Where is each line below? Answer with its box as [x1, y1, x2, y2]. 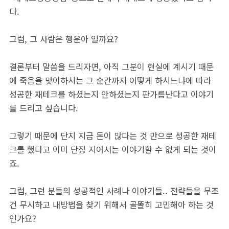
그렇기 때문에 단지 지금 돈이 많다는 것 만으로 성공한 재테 [9, 129, 216, 142]
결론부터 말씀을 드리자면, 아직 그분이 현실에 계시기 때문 [9, 60, 214, 73]
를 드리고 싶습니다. [9, 102, 78, 114]
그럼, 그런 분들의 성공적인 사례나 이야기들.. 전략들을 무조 [9, 185, 219, 197]
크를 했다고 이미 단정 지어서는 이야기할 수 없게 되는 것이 [9, 143, 216, 155]
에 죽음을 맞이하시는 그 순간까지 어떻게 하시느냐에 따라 [9, 74, 211, 86]
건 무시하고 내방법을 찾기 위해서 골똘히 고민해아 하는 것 [9, 198, 214, 211]
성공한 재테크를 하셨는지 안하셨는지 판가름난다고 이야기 [9, 88, 214, 100]
